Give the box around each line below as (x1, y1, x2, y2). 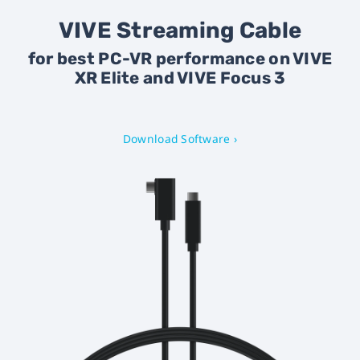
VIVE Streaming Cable (58, 16, 302, 43)
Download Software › (122, 131, 238, 147)
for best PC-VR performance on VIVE (27, 48, 333, 68)
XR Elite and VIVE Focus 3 (74, 67, 286, 88)
